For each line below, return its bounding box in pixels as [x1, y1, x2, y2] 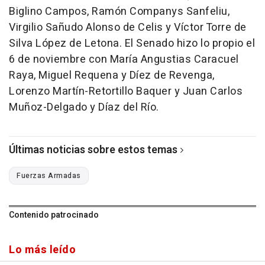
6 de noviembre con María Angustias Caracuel [9, 51, 239, 67]
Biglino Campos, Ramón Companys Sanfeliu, [9, 4, 230, 20]
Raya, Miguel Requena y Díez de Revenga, [9, 67, 215, 83]
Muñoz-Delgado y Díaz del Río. [9, 99, 159, 115]
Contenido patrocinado [9, 209, 99, 221]
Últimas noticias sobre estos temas [9, 142, 177, 158]
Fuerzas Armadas [17, 170, 81, 181]
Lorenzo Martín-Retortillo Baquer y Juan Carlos [9, 83, 243, 99]
